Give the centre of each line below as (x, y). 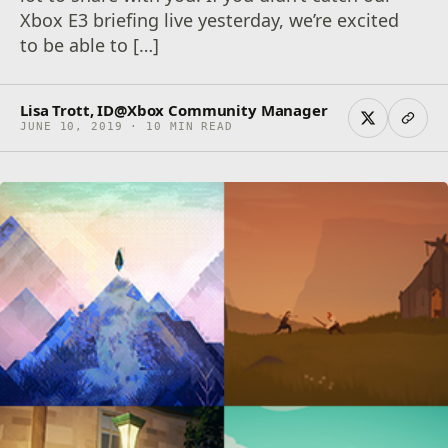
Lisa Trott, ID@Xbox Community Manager (174, 110)
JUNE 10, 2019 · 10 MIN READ (126, 126)
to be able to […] (90, 45)
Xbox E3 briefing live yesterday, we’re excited (210, 20)
